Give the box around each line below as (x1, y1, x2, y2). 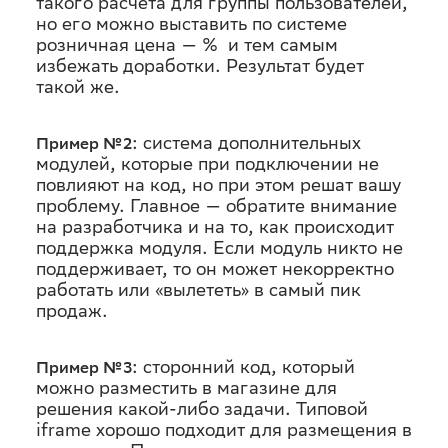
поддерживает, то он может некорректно (36, 258, 394, 279)
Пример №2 (36, 134, 132, 153)
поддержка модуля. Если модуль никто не (36, 237, 403, 258)
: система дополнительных (132, 132, 361, 153)
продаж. (36, 300, 108, 321)
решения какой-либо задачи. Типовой (36, 398, 368, 419)
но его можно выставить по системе (36, 13, 347, 34)
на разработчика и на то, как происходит (36, 216, 394, 237)
